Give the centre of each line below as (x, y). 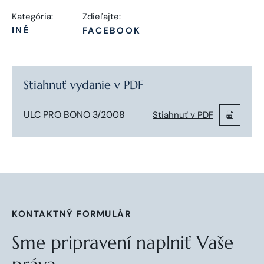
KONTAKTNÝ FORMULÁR (71, 214)
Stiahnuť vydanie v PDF (83, 85)
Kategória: (32, 16)
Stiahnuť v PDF (183, 115)
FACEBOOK (112, 30)
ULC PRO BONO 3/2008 (74, 114)
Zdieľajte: (102, 16)
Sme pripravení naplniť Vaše (123, 242)
